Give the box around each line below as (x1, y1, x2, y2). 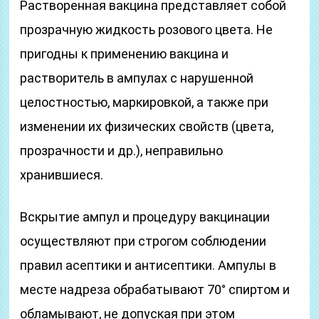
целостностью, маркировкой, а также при (20, 95, 269, 110)
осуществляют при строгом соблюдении (20, 234, 267, 249)
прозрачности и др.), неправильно (20, 143, 224, 158)
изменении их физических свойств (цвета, (20, 119, 274, 134)
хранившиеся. (20, 167, 104, 182)
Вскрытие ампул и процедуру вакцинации (20, 209, 271, 224)
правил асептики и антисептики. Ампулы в (20, 258, 277, 273)
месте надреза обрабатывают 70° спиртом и (20, 282, 291, 297)
